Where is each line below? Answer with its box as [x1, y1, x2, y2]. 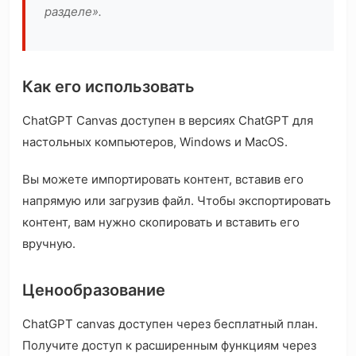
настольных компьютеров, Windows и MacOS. [22, 134, 288, 150]
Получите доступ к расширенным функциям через [22, 338, 316, 354]
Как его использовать [22, 77, 195, 97]
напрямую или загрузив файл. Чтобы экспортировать [22, 193, 331, 209]
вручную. [22, 236, 75, 252]
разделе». [44, 4, 102, 20]
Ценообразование [22, 281, 165, 300]
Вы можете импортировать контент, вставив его [22, 172, 304, 188]
